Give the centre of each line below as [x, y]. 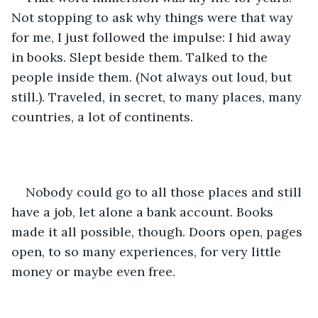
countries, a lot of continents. [104, 116]
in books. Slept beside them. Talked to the [141, 57]
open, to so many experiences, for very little [148, 251]
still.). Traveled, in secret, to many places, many [158, 97]
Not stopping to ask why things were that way [154, 17]
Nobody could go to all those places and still [165, 192]
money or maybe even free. [93, 271]
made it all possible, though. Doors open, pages [159, 231]
